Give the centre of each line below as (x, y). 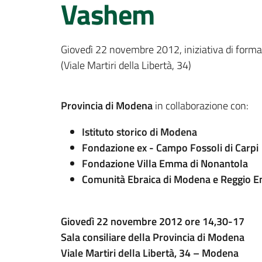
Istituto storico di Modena (139, 132)
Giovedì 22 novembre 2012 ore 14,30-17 (153, 221)
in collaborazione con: (201, 106)
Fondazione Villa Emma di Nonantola (165, 163)
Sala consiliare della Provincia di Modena (153, 237)
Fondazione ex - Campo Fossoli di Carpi (170, 148)
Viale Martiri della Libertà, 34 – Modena (150, 253)
